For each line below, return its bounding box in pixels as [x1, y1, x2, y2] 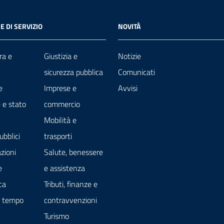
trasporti [44, 130, 72, 142]
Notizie [118, 50, 141, 62]
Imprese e [44, 82, 76, 94]
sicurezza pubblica [44, 66, 103, 78]
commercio [44, 98, 80, 110]
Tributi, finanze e [44, 178, 97, 190]
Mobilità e [44, 114, 76, 126]
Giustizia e [44, 50, 77, 62]
